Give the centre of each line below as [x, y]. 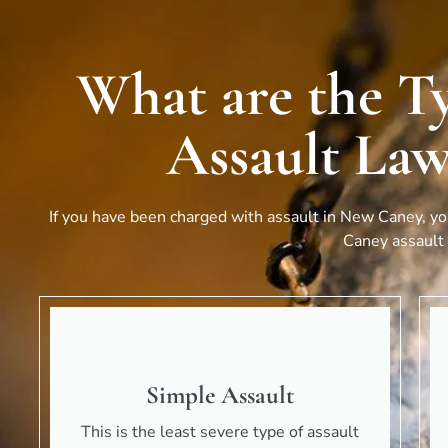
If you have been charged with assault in [194, 216]
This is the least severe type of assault [219, 432]
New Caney [380, 216]
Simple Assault [219, 395]
